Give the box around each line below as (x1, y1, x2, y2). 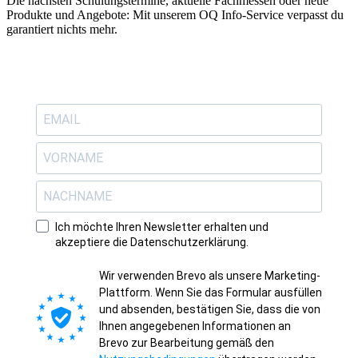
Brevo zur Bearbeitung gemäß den (99, 336, 274, 349)
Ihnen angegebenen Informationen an (99, 319, 291, 332)
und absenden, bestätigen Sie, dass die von (99, 302, 320, 316)
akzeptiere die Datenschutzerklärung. (55, 235, 249, 249)
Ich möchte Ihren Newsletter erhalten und (55, 220, 268, 233)
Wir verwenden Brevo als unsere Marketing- (99, 268, 320, 282)
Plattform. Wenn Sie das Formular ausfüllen (99, 285, 322, 299)
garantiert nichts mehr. (6, 22, 117, 36)
